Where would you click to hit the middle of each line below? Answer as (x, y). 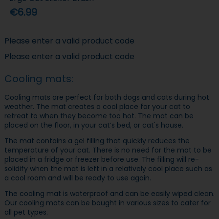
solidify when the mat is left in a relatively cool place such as (108, 169)
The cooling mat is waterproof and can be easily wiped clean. (109, 194)
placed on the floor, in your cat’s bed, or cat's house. (94, 125)
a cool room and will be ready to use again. (77, 178)
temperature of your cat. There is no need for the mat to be (108, 150)
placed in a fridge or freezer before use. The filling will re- (101, 159)
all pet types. (26, 212)
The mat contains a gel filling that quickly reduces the (97, 141)
